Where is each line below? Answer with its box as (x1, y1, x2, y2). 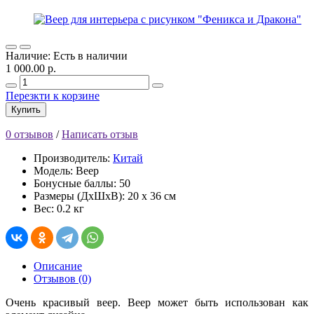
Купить (11, 104, 41, 115)
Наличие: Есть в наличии (6, 49, 128, 62)
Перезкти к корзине (6, 89, 100, 102)
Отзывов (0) (34, 272, 91, 285)
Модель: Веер (34, 164, 99, 177)
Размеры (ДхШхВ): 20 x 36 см (34, 189, 176, 202)
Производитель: (34, 151, 113, 164)
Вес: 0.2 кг (34, 202, 84, 214)
